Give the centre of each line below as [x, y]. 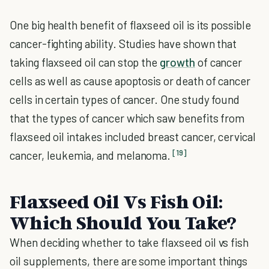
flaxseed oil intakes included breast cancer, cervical [133, 137]
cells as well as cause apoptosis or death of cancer [130, 81]
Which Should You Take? [123, 222]
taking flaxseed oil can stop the [85, 62]
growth [177, 62]
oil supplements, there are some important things [129, 261]
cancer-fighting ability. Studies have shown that [123, 44]
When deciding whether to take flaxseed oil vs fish [129, 242]
